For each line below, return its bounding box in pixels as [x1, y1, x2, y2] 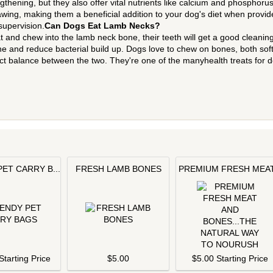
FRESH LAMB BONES [75, 164, 161, 174]
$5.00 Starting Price [191, 253, 268, 263]
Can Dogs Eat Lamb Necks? [44, 21, 160, 30]
